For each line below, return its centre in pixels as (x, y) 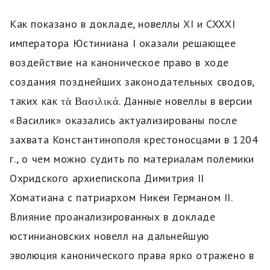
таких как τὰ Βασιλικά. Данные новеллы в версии (131, 101)
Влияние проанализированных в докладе (113, 216)
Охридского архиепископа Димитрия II (107, 178)
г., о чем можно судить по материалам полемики (132, 159)
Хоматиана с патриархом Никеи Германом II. (121, 197)
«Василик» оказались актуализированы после (124, 120)
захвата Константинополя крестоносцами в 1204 (134, 139)
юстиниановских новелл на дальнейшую (109, 236)
